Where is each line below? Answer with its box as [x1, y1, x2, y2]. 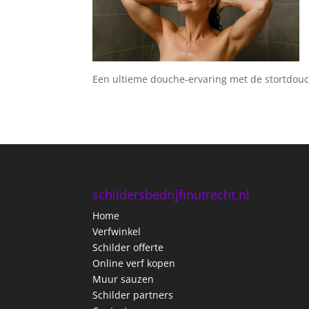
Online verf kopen [92, 257, 176, 270]
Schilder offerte [92, 241, 164, 255]
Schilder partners [92, 288, 174, 302]
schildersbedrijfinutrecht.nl [92, 186, 250, 203]
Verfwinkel [92, 225, 141, 239]
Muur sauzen [92, 272, 154, 286]
